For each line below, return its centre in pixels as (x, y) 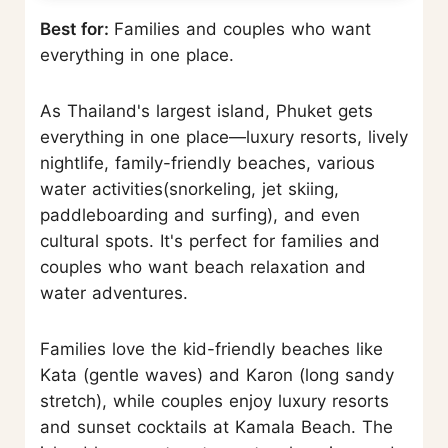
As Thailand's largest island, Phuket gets (206, 111)
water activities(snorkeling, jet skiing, (189, 189)
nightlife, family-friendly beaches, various (207, 163)
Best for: (77, 29)
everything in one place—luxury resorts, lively (224, 137)
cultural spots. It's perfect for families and (210, 241)
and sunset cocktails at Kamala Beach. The (216, 427)
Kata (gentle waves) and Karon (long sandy (217, 375)
